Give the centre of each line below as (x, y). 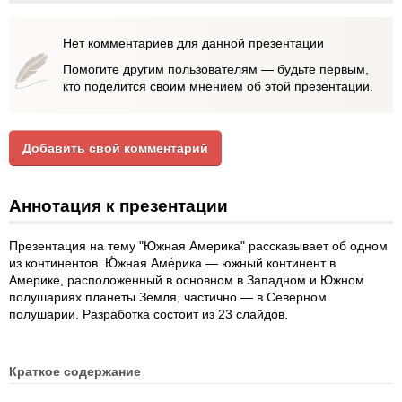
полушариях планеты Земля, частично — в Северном (168, 297)
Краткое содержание (75, 371)
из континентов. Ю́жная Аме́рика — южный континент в (172, 263)
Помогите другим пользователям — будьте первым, (216, 69)
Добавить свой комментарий (115, 148)
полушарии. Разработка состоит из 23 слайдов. (149, 314)
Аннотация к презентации (118, 206)
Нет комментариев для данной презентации (193, 43)
